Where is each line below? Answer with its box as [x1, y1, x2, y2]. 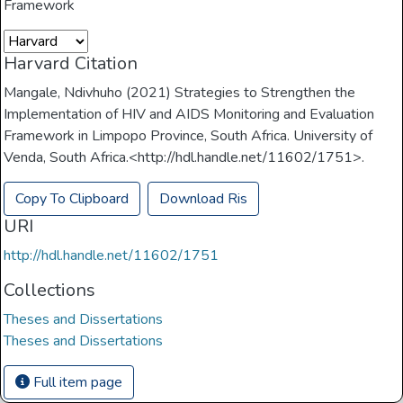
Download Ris [159, 189, 248, 210]
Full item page [30, 372, 123, 393]
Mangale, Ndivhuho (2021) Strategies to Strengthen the [4, 83, 356, 103]
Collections [4, 278, 96, 303]
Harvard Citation [4, 51, 139, 76]
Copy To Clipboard [15, 189, 130, 210]
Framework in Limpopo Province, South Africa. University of [4, 126, 373, 147]
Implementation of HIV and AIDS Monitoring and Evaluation [4, 104, 375, 125]
